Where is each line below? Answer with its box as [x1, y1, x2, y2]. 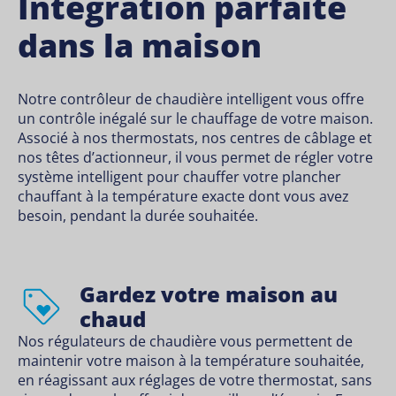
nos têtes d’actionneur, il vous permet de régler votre [18, 148, 373, 168]
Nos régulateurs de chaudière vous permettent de [18, 331, 353, 352]
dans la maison [18, 24, 262, 68]
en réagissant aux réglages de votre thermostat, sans [18, 370, 372, 391]
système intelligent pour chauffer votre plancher [18, 167, 341, 187]
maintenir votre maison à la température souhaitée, [18, 351, 364, 371]
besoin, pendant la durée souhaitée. [18, 206, 258, 226]
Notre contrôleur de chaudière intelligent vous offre [18, 89, 364, 110]
